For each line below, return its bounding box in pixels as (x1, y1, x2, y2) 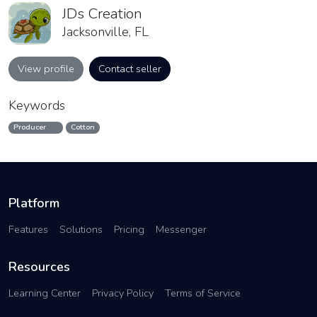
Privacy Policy (92, 286, 154, 301)
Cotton (70, 122, 95, 133)
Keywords (8, 97, 65, 115)
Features (8, 222, 48, 237)
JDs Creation (62, 4, 142, 24)
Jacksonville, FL (62, 23, 149, 41)
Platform (8, 195, 59, 212)
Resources (8, 258, 70, 276)
